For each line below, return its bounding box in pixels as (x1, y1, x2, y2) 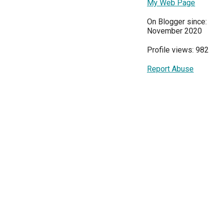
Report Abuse (147, 64, 194, 73)
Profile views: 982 (147, 45, 209, 54)
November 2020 (147, 26, 202, 36)
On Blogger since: (147, 17, 207, 26)
